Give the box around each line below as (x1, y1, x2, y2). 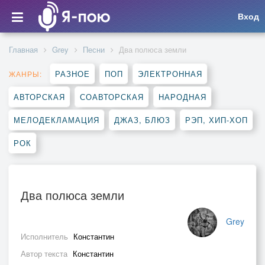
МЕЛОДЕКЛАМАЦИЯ (14, 114, 99, 125)
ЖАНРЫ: (9, 69, 42, 79)
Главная (9, 44, 38, 55)
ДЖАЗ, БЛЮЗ (114, 114, 170, 125)
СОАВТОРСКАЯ (80, 91, 144, 102)
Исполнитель (21, 231, 70, 242)
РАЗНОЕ (55, 68, 90, 79)
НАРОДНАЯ (159, 91, 206, 102)
